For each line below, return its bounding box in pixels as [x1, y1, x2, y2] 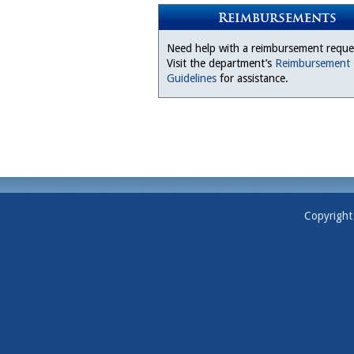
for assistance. [217, 72, 288, 85]
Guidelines [167, 72, 217, 85]
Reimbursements [218, 9, 337, 25]
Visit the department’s [167, 57, 275, 70]
